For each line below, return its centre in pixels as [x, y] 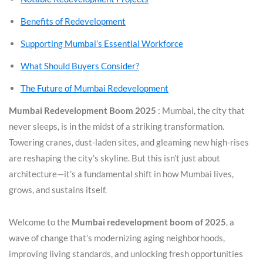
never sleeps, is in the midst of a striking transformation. [117, 126]
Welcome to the [40, 222]
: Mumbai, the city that [200, 110]
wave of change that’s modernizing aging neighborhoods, [117, 237]
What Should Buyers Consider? [80, 65]
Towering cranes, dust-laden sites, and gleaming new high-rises [129, 142]
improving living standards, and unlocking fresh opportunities [126, 253]
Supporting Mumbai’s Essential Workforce [102, 43]
